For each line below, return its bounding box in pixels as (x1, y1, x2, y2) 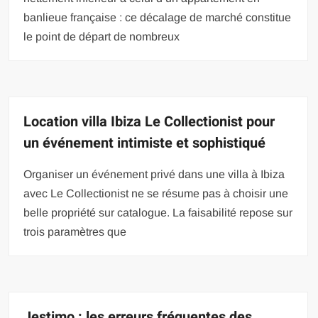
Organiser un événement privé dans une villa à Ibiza (23, 168, 285, 180)
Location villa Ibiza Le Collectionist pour (23, 111, 275, 132)
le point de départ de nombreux (23, 30, 180, 43)
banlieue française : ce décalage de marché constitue (23, 11, 292, 23)
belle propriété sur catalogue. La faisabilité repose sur (23, 206, 293, 219)
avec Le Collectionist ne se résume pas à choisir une (23, 187, 289, 199)
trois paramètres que (23, 225, 127, 238)
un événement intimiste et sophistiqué (23, 132, 266, 153)
